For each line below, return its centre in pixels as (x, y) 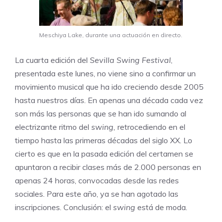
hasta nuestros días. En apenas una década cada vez (109, 100)
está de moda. (161, 207)
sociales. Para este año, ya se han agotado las (97, 194)
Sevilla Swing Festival (130, 60)
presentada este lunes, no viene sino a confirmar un (105, 74)
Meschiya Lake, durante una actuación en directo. (111, 35)
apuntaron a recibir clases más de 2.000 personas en (108, 167)
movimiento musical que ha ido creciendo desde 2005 (109, 87)
